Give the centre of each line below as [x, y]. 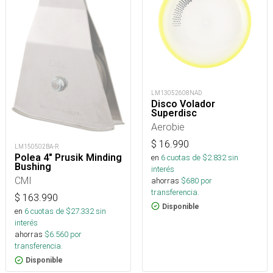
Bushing [33, 166]
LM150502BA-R [37, 146]
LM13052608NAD [176, 93]
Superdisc [174, 113]
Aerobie [168, 126]
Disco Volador [183, 104]
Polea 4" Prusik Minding [68, 157]
